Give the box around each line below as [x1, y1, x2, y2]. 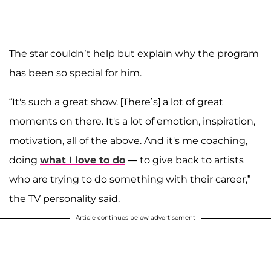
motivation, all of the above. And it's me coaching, [9, 134, 247, 146]
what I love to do [40, 154, 125, 166]
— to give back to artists [125, 154, 244, 166]
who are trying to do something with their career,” [9, 173, 250, 185]
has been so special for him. [9, 67, 142, 79]
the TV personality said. [9, 192, 120, 204]
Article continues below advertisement [76, 213, 195, 221]
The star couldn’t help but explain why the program [9, 47, 259, 59]
